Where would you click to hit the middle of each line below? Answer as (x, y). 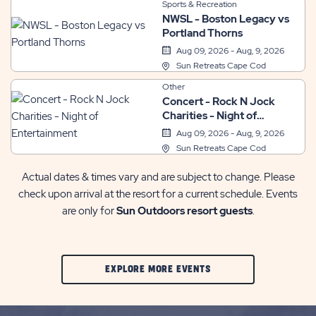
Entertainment (199, 129)
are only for (89, 211)
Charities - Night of (209, 115)
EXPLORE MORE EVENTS (158, 269)
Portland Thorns (202, 33)
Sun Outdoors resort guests (184, 211)
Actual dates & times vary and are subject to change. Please (158, 177)
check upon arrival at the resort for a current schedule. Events (158, 194)
